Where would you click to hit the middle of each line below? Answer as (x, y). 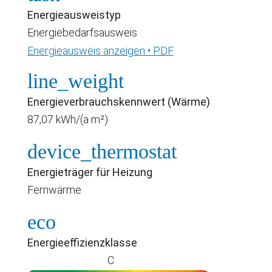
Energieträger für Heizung (90, 172)
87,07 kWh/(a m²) (68, 119)
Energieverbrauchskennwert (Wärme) (119, 101)
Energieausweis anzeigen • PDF (100, 50)
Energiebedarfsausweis (82, 32)
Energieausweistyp (74, 15)
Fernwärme (54, 189)
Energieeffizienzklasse (82, 242)
